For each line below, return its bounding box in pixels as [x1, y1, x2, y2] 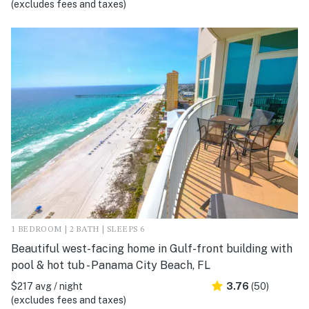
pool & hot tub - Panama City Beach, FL [11, 258, 210, 272]
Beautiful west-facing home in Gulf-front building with [11, 241, 292, 255]
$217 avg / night [11, 280, 83, 292]
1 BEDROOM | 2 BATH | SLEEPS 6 [11, 225, 145, 234]
